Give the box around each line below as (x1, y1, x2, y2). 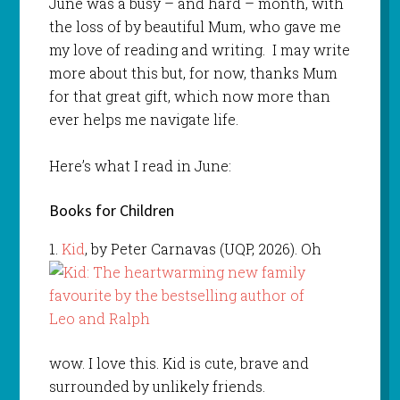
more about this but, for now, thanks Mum (48, 63, 337, 83)
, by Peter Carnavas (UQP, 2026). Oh (84, 239, 321, 259)
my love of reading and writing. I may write (48, 40, 350, 60)
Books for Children (48, 200, 174, 221)
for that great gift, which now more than (48, 87, 330, 106)
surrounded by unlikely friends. (48, 377, 265, 396)
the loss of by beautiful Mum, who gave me (48, 17, 341, 37)
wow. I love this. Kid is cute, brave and (48, 354, 309, 373)
